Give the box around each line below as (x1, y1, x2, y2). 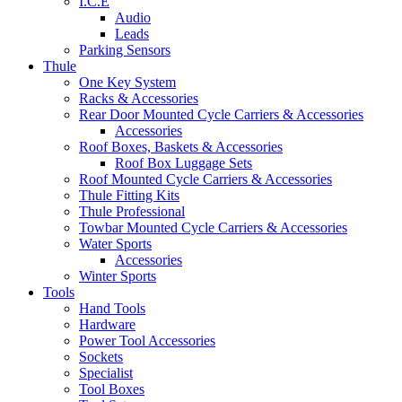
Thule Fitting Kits (79, 188, 179, 204)
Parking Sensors (79, 42, 170, 58)
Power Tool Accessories (79, 333, 215, 349)
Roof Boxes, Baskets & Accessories (79, 139, 283, 155)
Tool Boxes (79, 381, 144, 398)
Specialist (79, 365, 133, 381)
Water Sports (79, 236, 152, 252)
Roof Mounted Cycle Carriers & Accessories (79, 171, 332, 188)
